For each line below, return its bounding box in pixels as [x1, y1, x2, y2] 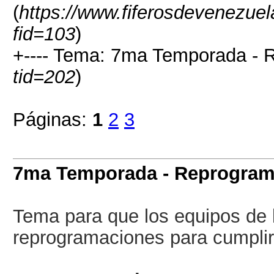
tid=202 [13, 66, 75, 87]
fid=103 [13, 23, 75, 44]
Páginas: [13, 109, 92, 130]
